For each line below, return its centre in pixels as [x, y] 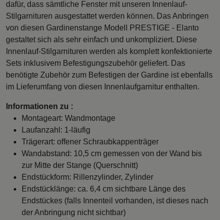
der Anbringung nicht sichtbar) [74, 212]
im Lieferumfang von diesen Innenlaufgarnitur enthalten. [103, 86]
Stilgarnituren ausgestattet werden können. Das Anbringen [107, 16]
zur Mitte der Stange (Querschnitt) [80, 165]
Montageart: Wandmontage [69, 118]
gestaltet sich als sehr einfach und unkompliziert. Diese [101, 39]
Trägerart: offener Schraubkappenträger [90, 141]
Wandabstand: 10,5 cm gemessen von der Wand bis [112, 153]
